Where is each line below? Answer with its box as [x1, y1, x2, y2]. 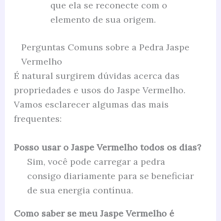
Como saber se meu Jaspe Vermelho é [13, 207, 174, 219]
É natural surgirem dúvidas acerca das [13, 70, 180, 81]
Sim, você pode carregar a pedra [27, 155, 165, 167]
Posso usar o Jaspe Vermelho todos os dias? [13, 141, 201, 153]
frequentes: [13, 112, 62, 124]
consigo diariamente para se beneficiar [27, 170, 194, 182]
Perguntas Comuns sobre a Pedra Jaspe [21, 41, 189, 53]
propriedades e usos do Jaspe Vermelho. [13, 84, 185, 96]
